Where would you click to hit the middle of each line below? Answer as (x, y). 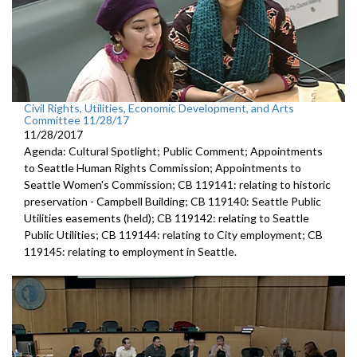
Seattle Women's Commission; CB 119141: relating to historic (177, 185)
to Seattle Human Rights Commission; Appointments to (163, 168)
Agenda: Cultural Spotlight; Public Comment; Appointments (173, 151)
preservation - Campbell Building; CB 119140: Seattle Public (173, 202)
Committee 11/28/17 (76, 120)
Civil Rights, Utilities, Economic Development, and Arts (159, 108)
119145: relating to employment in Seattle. (130, 252)
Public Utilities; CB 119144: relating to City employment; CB (173, 235)
